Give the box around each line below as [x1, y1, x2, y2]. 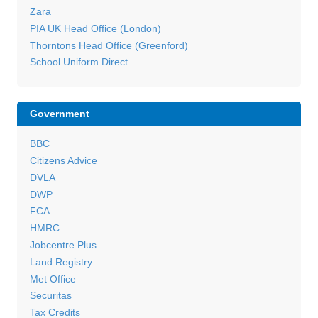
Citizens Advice [29, 154, 97, 166]
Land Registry [29, 256, 92, 268]
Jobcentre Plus [29, 238, 97, 251]
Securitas [29, 290, 72, 302]
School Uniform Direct [29, 56, 128, 68]
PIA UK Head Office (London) [29, 22, 161, 34]
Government [29, 108, 89, 120]
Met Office [29, 273, 76, 285]
